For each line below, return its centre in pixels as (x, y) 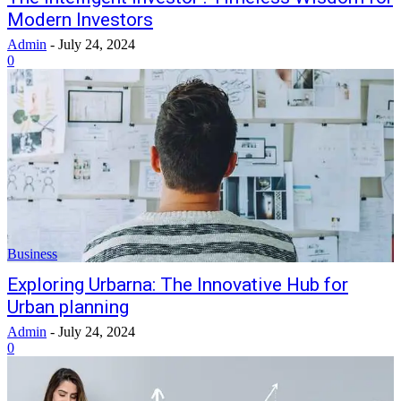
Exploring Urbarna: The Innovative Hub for (178, 285)
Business (32, 254)
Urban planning (68, 307)
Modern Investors (80, 20)
